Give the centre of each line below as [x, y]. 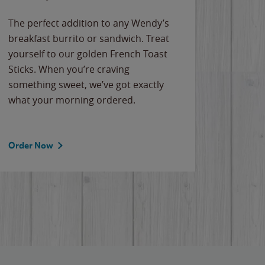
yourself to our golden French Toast [88, 54]
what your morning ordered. [72, 100]
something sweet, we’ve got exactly [86, 85]
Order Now [31, 146]
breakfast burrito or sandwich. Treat [89, 38]
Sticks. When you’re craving [69, 69]
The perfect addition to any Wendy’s [89, 23]
